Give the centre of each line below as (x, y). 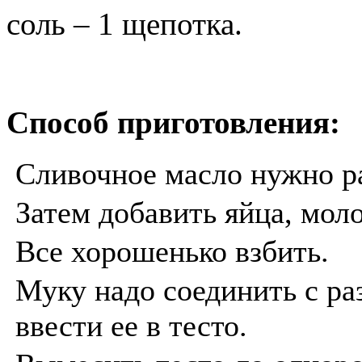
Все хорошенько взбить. (172, 252)
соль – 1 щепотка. (124, 24)
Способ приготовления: (173, 123)
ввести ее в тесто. (131, 326)
